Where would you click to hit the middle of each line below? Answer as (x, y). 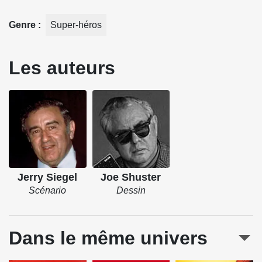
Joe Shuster (131, 177)
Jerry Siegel (48, 177)
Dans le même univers (108, 238)
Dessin (131, 191)
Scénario (48, 191)
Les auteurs (62, 68)
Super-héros (76, 25)
